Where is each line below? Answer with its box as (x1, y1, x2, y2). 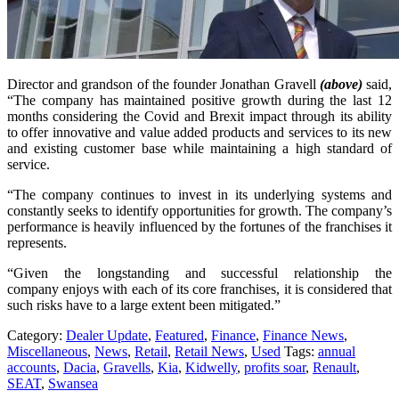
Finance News (263, 327, 344, 343)
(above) (319, 76, 362, 92)
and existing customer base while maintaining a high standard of (7, 140, 392, 156)
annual (318, 343, 355, 359)
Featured (155, 327, 204, 343)
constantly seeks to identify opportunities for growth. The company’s (7, 202, 392, 218)
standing (121, 265, 169, 281)
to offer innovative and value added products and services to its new (7, 124, 392, 140)
